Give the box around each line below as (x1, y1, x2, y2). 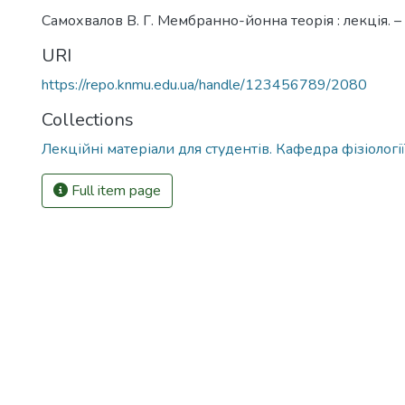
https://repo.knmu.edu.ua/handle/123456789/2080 (42, 75, 367, 95)
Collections (42, 108, 134, 132)
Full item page (68, 181, 161, 201)
